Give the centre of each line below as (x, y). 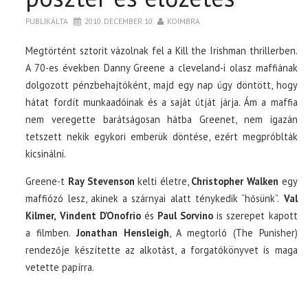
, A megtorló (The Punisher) (233, 233)
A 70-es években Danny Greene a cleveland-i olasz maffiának (162, 68)
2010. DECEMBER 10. (120, 21)
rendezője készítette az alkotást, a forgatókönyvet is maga (162, 250)
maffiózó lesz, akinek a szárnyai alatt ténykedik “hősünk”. (153, 198)
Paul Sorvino (185, 216)
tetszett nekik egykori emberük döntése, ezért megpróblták (162, 136)
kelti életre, (163, 181)
